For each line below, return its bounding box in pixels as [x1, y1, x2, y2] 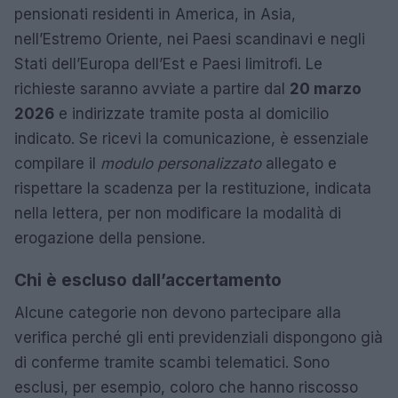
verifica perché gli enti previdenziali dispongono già [14, 328, 383, 346]
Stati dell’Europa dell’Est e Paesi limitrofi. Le [14, 54, 322, 73]
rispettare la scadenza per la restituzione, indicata [14, 179, 371, 197]
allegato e [261, 154, 337, 172]
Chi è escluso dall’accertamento [14, 269, 282, 291]
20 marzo [290, 79, 362, 98]
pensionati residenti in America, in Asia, [14, 4, 296, 23]
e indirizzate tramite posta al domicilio [54, 104, 329, 123]
